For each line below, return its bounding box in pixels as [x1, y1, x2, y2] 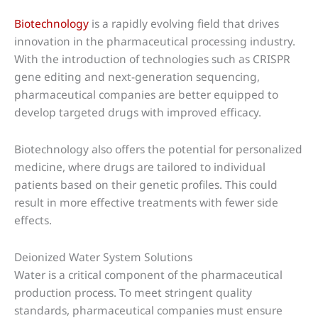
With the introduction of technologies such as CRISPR [14, 50, 290, 67]
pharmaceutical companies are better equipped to [14, 86, 278, 102]
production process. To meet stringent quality [14, 285, 252, 301]
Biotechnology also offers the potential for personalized [14, 141, 302, 158]
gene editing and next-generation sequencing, [14, 68, 260, 84]
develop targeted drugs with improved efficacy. [14, 104, 261, 120]
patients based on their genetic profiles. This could [14, 177, 278, 193]
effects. [14, 212, 52, 229]
